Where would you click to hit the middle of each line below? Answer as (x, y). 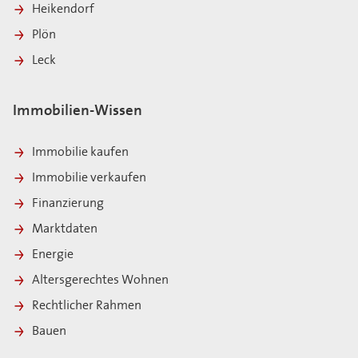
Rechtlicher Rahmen (87, 306)
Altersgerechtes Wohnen (100, 281)
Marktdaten (65, 230)
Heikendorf (64, 10)
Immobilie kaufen (80, 153)
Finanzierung (68, 204)
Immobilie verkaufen (89, 179)
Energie (53, 255)
